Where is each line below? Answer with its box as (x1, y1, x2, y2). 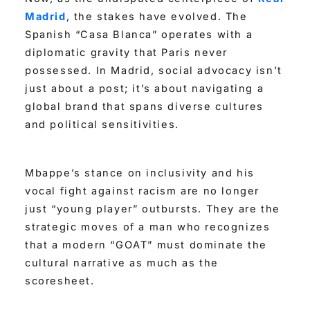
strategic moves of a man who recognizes (25, 220, 271, 233)
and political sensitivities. (25, 118, 179, 131)
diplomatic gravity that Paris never (25, 46, 228, 60)
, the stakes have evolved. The (66, 10, 248, 24)
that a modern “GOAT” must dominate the (25, 238, 267, 251)
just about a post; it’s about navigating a (25, 82, 264, 95)
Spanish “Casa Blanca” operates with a (25, 28, 253, 42)
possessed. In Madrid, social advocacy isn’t (25, 64, 282, 77)
